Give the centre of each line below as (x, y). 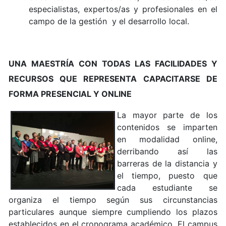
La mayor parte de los (167, 115)
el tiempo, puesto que (167, 175)
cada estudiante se (167, 187)
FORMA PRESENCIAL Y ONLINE (70, 94)
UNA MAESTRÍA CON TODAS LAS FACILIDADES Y (113, 63)
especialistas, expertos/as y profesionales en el (123, 9)
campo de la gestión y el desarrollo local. (110, 21)
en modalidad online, (167, 139)
